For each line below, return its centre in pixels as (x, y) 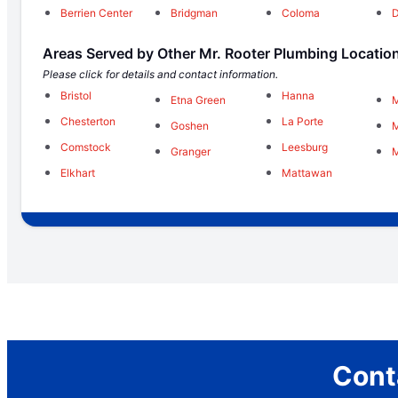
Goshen (190, 126)
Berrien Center (96, 13)
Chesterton (88, 122)
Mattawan (306, 173)
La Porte (302, 122)
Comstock (86, 147)
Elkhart (78, 173)
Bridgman (195, 13)
